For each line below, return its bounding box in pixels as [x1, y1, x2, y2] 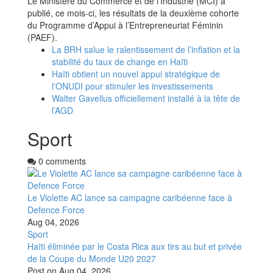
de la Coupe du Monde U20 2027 [27, 252, 156, 264]
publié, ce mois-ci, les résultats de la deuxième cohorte [27, 6, 239, 19]
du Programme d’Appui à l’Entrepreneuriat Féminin [27, 18, 223, 31]
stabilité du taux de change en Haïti [52, 55, 188, 68]
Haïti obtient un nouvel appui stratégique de [52, 67, 220, 80]
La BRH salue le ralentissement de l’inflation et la [52, 43, 240, 55]
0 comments [36, 154, 86, 167]
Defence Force [27, 203, 85, 216]
